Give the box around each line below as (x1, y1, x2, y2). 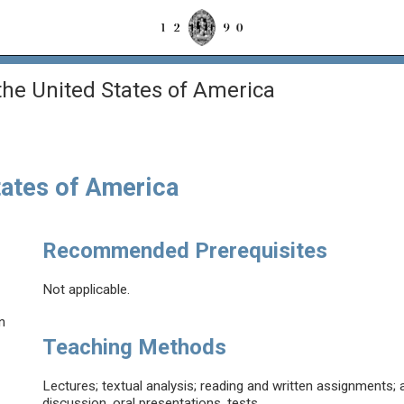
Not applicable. (42, 281, 131, 298)
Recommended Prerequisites (42, 238, 328, 264)
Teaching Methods (42, 335, 227, 361)
